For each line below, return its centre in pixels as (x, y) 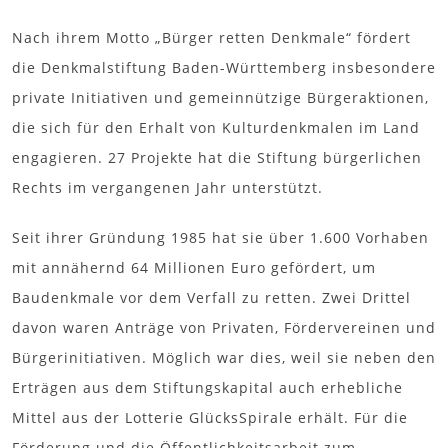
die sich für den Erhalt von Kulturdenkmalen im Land (216, 127)
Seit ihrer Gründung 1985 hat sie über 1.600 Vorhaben (220, 237)
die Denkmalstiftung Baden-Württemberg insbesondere (224, 67)
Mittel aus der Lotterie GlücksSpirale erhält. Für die (210, 417)
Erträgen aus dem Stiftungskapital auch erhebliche (207, 387)
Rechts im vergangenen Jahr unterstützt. (167, 187)
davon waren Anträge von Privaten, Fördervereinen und (224, 327)
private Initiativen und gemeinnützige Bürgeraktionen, (220, 97)
